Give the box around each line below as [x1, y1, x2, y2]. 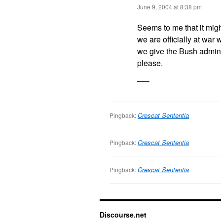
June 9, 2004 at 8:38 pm [137, 2, 202, 11]
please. [137, 57, 163, 69]
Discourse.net [100, 210, 147, 220]
